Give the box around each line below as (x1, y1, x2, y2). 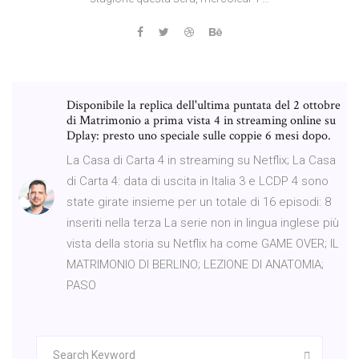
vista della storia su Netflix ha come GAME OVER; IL (67, 236, 339, 251)
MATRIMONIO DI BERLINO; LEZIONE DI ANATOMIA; (67, 256, 324, 272)
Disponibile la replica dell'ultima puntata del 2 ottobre (67, 96, 341, 114)
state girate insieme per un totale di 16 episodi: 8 (67, 194, 331, 209)
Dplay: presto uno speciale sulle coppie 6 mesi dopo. (67, 127, 331, 144)
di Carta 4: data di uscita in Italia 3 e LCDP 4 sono (67, 173, 329, 188)
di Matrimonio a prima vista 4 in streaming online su (67, 111, 336, 129)
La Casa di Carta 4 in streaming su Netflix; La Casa (67, 152, 336, 167)
